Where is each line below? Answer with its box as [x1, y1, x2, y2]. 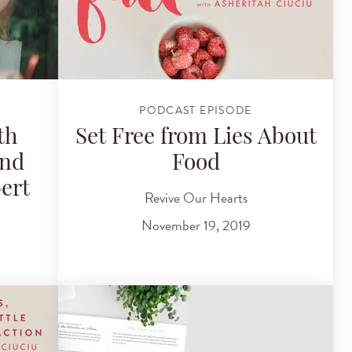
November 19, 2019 [141, 214, 251, 236]
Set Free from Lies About [75, 127, 317, 150]
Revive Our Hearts [144, 186, 247, 208]
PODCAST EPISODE [139, 101, 252, 119]
